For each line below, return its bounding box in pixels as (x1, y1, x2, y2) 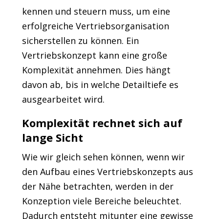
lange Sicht (22, 130, 83, 145)
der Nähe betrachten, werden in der (22, 180, 174, 192)
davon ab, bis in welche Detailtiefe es (22, 79, 178, 90)
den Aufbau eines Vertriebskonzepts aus (22, 166, 193, 177)
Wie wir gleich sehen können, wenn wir (22, 151, 185, 163)
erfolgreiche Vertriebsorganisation (22, 20, 169, 32)
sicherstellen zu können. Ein (22, 35, 139, 46)
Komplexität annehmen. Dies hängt (22, 64, 171, 76)
